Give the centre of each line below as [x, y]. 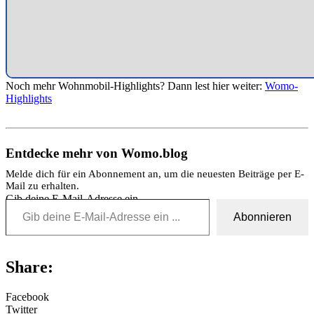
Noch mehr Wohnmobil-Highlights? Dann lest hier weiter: [135, 86]
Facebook [27, 297]
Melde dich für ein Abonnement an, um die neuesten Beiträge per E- [155, 174]
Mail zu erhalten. [42, 186]
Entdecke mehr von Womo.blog [97, 153]
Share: [29, 267]
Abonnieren [262, 217]
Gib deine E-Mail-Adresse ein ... [77, 199]
